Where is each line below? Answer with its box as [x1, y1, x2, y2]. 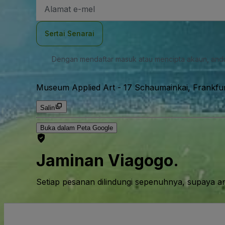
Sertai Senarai [45, 29, 94, 38]
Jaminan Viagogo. [36, 151, 179, 171]
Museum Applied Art [36, 82, 115, 92]
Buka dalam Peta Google [40, 124, 113, 132]
